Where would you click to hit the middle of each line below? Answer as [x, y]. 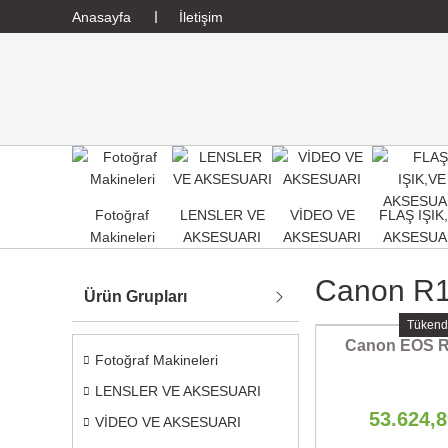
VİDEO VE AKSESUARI [168, 422]
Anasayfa [101, 16]
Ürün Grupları [135, 296]
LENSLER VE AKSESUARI [178, 391]
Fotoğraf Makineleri [156, 360]
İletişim [201, 16]
